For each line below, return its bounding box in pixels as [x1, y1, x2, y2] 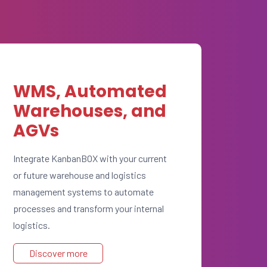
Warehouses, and [13, 100, 166, 123]
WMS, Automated [13, 80, 167, 103]
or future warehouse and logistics [13, 169, 146, 181]
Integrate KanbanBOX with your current [13, 153, 167, 164]
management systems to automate [13, 186, 154, 197]
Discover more [29, 247, 88, 259]
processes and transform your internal [13, 203, 164, 214]
